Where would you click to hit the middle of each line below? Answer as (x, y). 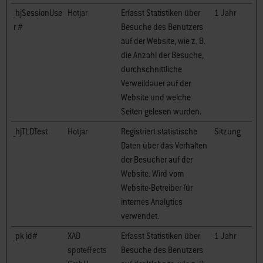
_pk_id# (26, 236)
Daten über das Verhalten (164, 146)
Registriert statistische (159, 131)
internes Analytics (152, 202)
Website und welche (156, 97)
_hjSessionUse (38, 13)
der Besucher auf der (157, 160)
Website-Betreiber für (157, 188)
